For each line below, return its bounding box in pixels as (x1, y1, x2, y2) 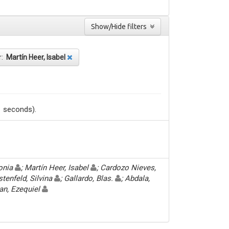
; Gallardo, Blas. (60, 173, 115, 183)
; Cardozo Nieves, (97, 163, 156, 172)
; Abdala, (121, 173, 150, 183)
